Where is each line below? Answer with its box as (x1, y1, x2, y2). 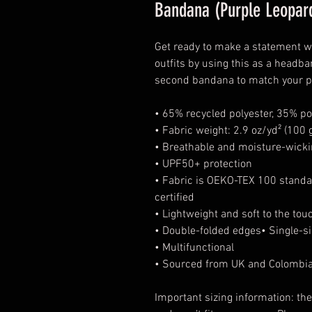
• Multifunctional (155, 241, 234, 255)
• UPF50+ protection (155, 157, 252, 171)
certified (155, 191, 194, 205)
